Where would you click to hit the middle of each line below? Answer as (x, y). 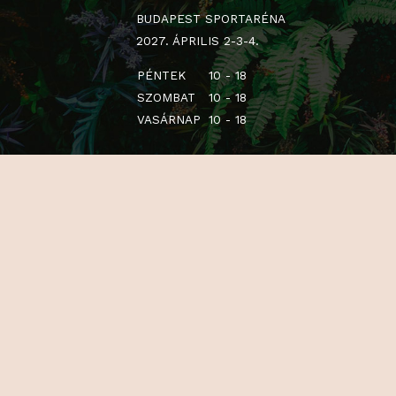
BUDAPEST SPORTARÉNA (235, 285)
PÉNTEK (179, 347)
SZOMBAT (185, 372)
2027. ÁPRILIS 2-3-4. (220, 309)
